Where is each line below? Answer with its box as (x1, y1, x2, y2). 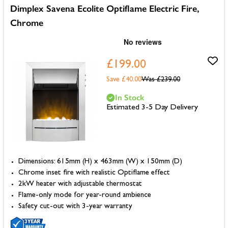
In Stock (115, 92, 144, 102)
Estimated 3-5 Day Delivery (106, 103, 198, 112)
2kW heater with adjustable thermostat (18, 180, 142, 188)
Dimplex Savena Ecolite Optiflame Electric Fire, (10, 3, 199, 14)
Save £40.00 (106, 76, 141, 83)
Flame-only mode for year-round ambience (18, 191, 151, 199)
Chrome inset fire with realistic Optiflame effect (18, 169, 170, 177)
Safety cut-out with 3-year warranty (18, 203, 132, 211)
